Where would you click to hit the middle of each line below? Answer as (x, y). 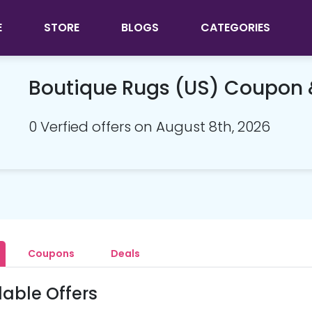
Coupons (51, 253)
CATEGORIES (235, 28)
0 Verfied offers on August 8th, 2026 (149, 127)
